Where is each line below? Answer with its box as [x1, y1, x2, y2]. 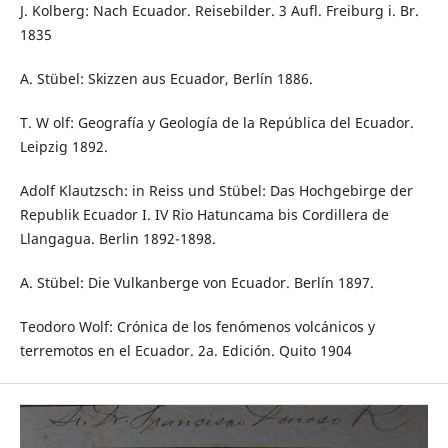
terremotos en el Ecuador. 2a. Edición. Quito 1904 [19, 341, 352, 361]
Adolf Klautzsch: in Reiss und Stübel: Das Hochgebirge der [19, 181, 413, 201]
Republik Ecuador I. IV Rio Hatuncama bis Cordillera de [19, 205, 389, 225]
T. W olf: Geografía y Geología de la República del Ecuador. [19, 113, 414, 133]
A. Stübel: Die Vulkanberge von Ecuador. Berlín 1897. [19, 273, 374, 293]
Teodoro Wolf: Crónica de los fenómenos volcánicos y [19, 317, 375, 337]
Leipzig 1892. [19, 137, 108, 157]
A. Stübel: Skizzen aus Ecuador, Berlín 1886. [19, 69, 313, 89]
